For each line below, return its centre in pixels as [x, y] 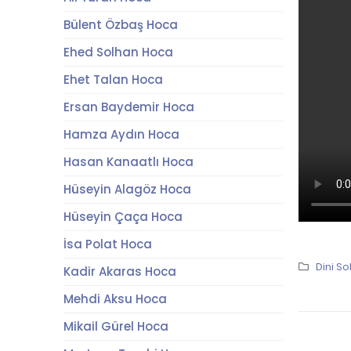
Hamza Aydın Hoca [121, 134]
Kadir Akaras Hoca [119, 271]
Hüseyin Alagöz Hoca [127, 189]
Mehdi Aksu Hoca [115, 299]
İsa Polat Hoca [107, 244]
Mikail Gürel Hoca [116, 326]
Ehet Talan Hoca [113, 80]
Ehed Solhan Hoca [118, 52]
